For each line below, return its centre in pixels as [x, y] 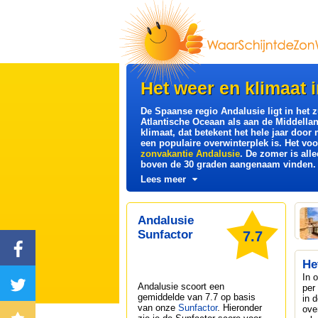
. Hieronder [240, 308]
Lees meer [163, 179]
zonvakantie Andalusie [190, 154]
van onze [158, 308]
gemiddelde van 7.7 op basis [197, 297]
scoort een [201, 286]
